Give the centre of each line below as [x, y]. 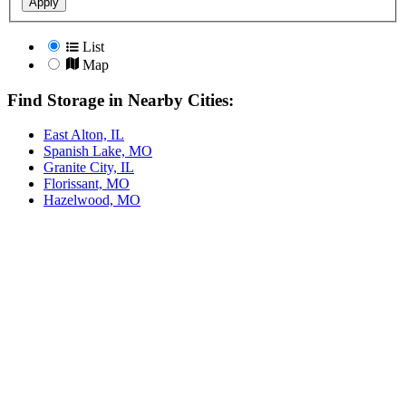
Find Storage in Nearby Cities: [121, 100]
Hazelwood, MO [92, 200]
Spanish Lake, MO [98, 151]
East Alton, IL [84, 135]
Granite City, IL [89, 168]
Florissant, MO [87, 184]
